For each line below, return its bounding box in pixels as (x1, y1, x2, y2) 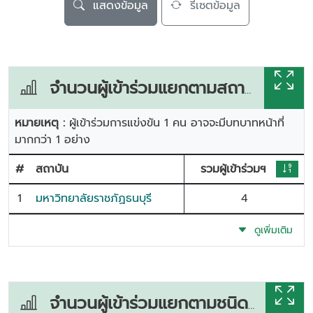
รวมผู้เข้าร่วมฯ (201, 161, 265, 177)
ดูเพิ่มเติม (247, 223, 293, 238)
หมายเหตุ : (15, 115, 69, 131)
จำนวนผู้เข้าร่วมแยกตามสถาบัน (37, 75, 245, 101)
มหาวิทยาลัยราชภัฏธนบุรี (36, 190, 152, 207)
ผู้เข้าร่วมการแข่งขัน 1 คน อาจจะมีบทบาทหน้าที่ (69, 115, 284, 131)
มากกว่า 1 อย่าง (15, 131, 90, 148)
